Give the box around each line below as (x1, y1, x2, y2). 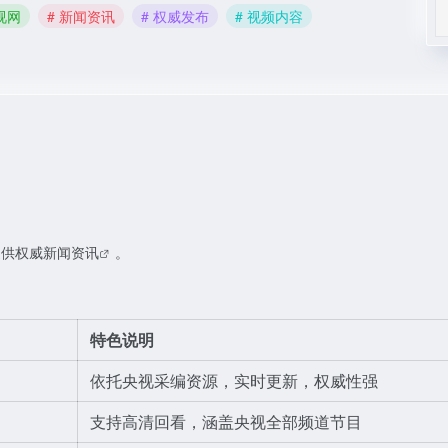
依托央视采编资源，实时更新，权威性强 (90, 369, 378, 392)
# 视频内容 (235, 5, 303, 26)
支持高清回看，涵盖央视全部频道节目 (90, 410, 362, 433)
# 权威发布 (141, 5, 209, 26)
